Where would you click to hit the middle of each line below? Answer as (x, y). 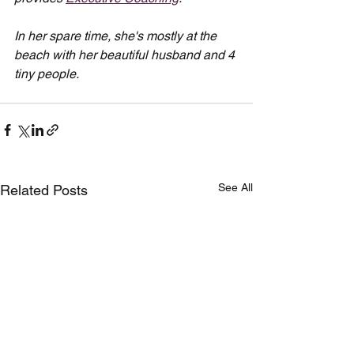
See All (235, 187)
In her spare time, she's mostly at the (117, 36)
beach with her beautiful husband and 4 (126, 55)
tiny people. (47, 74)
